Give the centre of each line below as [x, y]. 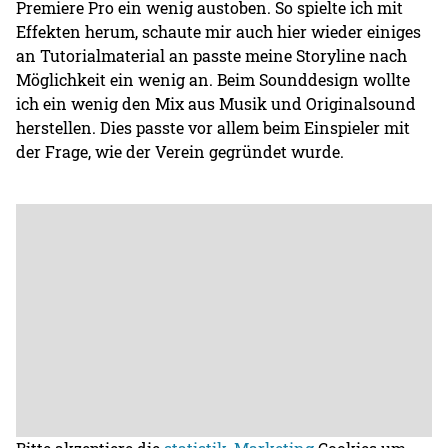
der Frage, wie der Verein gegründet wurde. [180, 151]
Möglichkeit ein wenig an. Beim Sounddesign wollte [213, 79]
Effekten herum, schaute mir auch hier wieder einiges [219, 31]
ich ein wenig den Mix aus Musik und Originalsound [216, 103]
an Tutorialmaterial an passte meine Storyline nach [212, 55]
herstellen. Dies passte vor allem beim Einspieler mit [213, 127]
